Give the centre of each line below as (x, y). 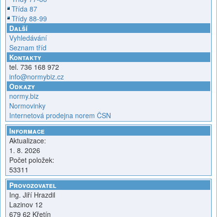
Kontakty (25, 57)
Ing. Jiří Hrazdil (32, 195)
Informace (27, 131)
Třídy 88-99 (29, 18)
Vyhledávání (28, 38)
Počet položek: (32, 160)
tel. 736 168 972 (34, 67)
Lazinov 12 (26, 204)
